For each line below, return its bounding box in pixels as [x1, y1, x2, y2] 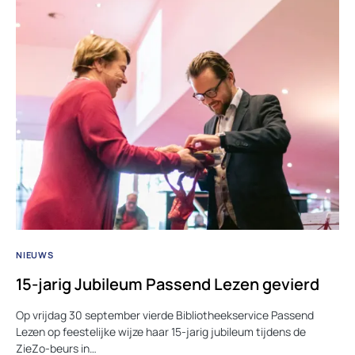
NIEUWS [16, 248, 54, 261]
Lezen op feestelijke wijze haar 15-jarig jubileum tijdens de [16, 323, 306, 339]
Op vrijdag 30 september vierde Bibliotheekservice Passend [16, 307, 314, 323]
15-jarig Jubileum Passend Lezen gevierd [16, 273, 319, 295]
